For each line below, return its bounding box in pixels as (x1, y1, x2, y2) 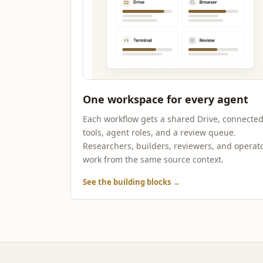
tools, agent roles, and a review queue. (83, 127, 236, 138)
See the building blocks (83, 177, 173, 187)
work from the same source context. (83, 154, 224, 165)
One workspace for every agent (83, 92, 248, 106)
